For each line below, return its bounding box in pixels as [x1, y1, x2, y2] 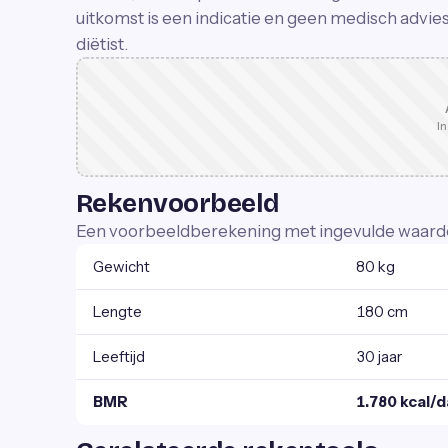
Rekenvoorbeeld [76, 188, 279, 219]
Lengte [93, 302, 142, 321]
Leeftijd [93, 347, 145, 366]
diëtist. [76, 34, 128, 54]
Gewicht [93, 257, 150, 276]
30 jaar [356, 347, 402, 366]
